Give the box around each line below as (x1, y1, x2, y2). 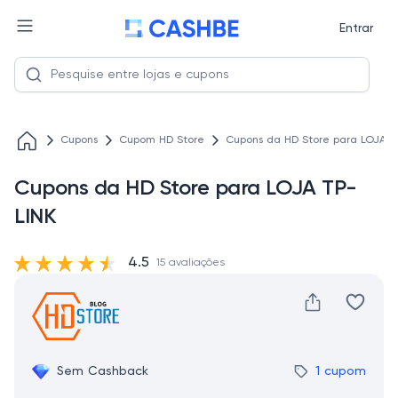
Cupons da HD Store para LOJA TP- (14, 178, 357, 199)
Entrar (338, 22, 373, 35)
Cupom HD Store (119, 135, 204, 146)
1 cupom (315, 365, 366, 378)
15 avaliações (156, 258, 225, 268)
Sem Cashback (57, 365, 148, 378)
